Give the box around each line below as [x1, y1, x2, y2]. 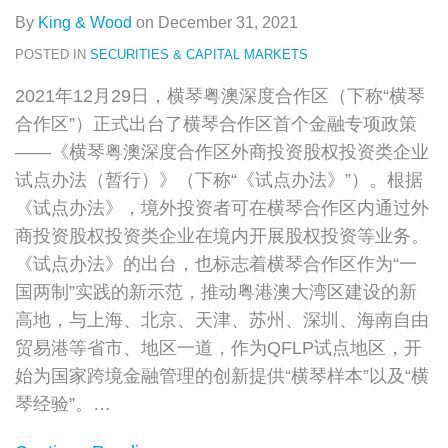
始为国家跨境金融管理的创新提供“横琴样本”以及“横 [15, 365, 429, 386]
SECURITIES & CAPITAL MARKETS [90, 46, 308, 62]
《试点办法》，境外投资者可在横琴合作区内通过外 [15, 197, 429, 218]
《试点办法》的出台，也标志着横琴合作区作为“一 [15, 253, 417, 274]
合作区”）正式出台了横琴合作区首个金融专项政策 [15, 113, 417, 134]
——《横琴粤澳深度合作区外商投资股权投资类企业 [15, 141, 429, 162]
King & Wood [38, 13, 132, 31]
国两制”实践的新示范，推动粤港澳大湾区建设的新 [15, 281, 417, 302]
